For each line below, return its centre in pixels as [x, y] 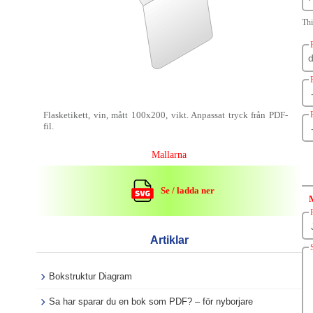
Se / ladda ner [187, 190]
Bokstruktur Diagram [90, 276]
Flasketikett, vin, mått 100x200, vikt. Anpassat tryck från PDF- [166, 115]
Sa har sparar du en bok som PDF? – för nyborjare [151, 301]
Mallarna [169, 155]
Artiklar [169, 240]
